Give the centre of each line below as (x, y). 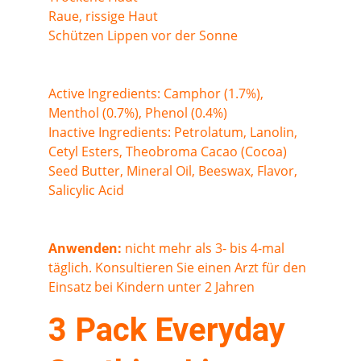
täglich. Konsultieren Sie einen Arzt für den (179, 268)
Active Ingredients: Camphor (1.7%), (158, 93)
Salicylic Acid (86, 190)
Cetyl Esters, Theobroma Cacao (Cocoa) (169, 151)
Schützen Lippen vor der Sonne (143, 35)
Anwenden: (85, 248)
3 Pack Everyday (171, 330)
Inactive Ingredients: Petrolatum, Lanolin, (174, 132)
